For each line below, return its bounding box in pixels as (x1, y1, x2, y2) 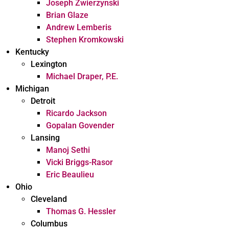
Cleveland (31, 194, 67, 204)
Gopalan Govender (46, 121, 114, 130)
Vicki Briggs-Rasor (46, 157, 113, 167)
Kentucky (15, 47, 49, 57)
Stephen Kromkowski (46, 35, 124, 44)
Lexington (31, 59, 67, 69)
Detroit (31, 96, 55, 106)
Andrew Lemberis (46, 22, 111, 32)
